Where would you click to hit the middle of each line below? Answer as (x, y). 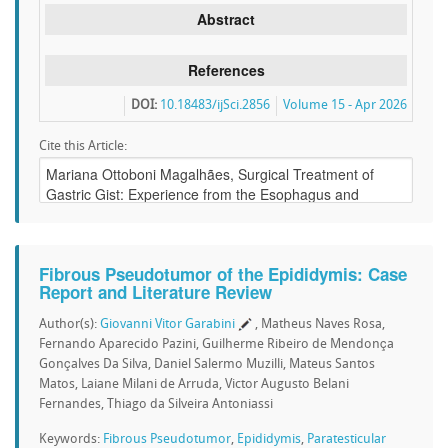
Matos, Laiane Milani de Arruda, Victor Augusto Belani (194, 384)
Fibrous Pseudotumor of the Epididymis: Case (223, 274)
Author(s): (69, 324)
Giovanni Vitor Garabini (167, 324)
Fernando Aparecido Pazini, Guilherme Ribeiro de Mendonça (216, 344)
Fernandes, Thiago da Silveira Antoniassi (156, 404)
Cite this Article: (83, 146)
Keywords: (71, 439)
